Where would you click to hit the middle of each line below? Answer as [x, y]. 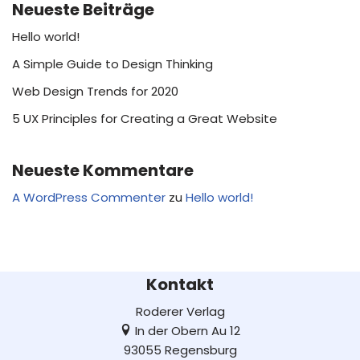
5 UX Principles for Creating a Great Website [145, 118]
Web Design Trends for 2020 [95, 91]
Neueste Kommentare [103, 170]
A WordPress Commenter [89, 197]
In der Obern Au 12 [186, 331]
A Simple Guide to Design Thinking [112, 63]
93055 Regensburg [180, 350]
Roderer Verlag [180, 311]
